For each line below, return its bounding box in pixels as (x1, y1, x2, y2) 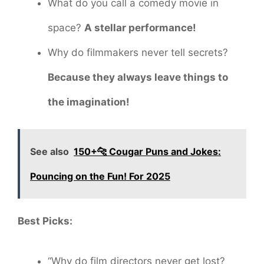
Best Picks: (18, 215, 72, 227)
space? (48, 21, 84, 34)
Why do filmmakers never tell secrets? (48, 46, 228, 58)
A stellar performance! (84, 21, 196, 34)
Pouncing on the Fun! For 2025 (30, 170, 170, 183)
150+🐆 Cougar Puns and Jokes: (74, 146, 221, 158)
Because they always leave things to (48, 71, 228, 83)
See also (30, 146, 69, 158)
